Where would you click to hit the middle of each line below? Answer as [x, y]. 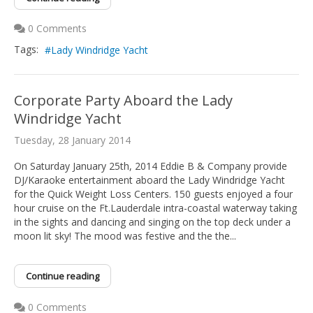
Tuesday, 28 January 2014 [72, 140]
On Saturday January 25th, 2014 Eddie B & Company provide [151, 166]
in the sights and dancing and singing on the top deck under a [152, 222]
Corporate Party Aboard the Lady [123, 101]
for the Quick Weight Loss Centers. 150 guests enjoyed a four [153, 194]
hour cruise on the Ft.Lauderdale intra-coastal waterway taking [155, 208]
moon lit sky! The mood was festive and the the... [125, 236]
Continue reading [63, 276]
